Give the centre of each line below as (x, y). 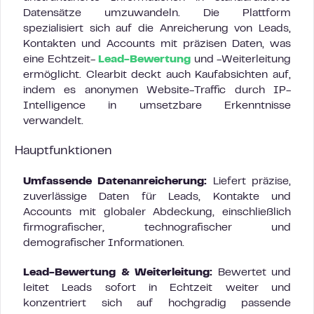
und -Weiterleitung (241, 60)
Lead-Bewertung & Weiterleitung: (118, 273)
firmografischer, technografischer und (157, 228)
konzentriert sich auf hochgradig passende (157, 303)
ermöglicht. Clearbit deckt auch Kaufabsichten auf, (157, 75)
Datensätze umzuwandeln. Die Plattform (157, 13)
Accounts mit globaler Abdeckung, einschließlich (157, 212)
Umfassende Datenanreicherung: (115, 182)
